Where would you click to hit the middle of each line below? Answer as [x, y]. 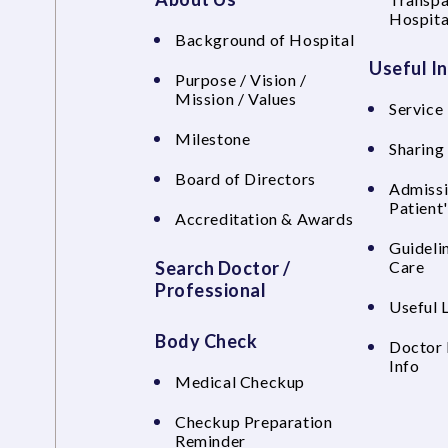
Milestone [213, 138]
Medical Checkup [240, 381]
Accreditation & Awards [264, 218]
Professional [210, 290]
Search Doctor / [223, 268]
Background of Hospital [265, 39]
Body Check [206, 341]
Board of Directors [245, 178]
